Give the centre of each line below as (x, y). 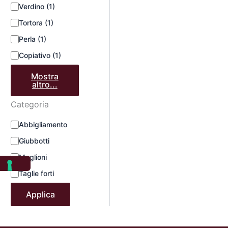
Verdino (32, 6)
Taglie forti (36, 173)
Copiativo (35, 55)
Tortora (32, 23)
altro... (45, 84)
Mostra (45, 76)
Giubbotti (34, 141)
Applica (40, 194)
